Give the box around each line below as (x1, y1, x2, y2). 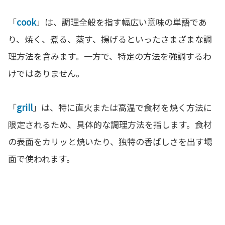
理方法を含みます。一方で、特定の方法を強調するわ (8, 50, 211, 63)
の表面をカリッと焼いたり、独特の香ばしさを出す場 (8, 135, 212, 148)
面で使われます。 (8, 152, 75, 165)
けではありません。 (8, 67, 84, 80)
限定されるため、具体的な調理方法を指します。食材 (8, 118, 212, 131)
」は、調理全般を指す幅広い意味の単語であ (36, 16, 207, 29)
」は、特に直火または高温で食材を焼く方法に (33, 101, 212, 114)
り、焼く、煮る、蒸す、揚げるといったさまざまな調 (8, 33, 212, 46)
